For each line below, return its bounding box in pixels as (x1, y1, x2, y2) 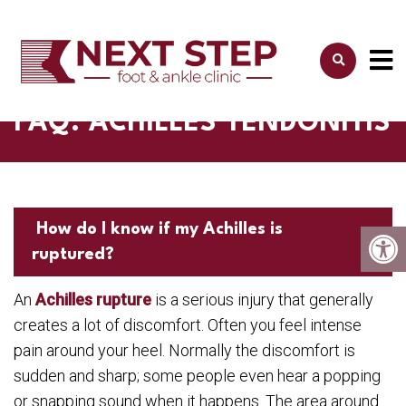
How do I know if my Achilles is (36, 221, 283, 237)
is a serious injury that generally (151, 290, 373, 309)
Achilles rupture (35, 290, 151, 309)
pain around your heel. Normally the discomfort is (14, 341, 355, 360)
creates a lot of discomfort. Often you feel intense (14, 315, 362, 334)
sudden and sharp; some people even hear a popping (14, 366, 381, 385)
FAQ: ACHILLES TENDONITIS (14, 111, 391, 137)
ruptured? (32, 246, 119, 263)
